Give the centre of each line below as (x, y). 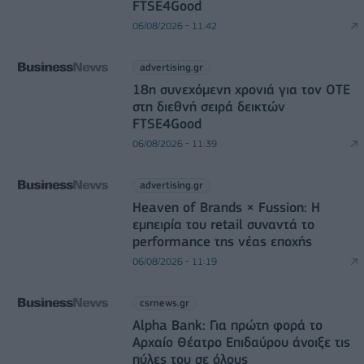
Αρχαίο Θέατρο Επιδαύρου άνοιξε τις (241, 342)
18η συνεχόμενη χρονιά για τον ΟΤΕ (241, 89)
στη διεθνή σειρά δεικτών (208, 106)
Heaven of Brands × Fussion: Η (226, 207)
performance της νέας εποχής (222, 241)
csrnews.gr (164, 303)
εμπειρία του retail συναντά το (223, 224)
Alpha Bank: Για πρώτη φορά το (227, 325)
